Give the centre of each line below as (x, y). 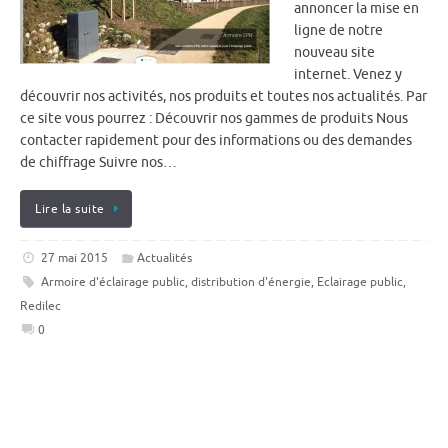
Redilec (40, 306)
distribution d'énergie (250, 282)
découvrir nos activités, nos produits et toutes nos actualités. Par (223, 96)
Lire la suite (70, 209)
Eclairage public (359, 282)
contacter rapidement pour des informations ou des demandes (216, 140)
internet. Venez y (348, 74)
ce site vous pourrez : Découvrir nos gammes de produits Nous (214, 118)
